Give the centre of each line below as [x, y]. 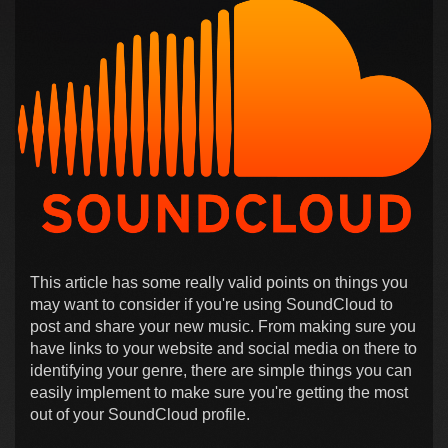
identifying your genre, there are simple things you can [221, 371]
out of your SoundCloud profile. [140, 415]
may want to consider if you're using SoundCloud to [211, 305]
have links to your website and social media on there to [223, 349]
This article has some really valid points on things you [219, 283]
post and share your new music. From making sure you [223, 327]
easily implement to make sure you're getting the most [219, 393]
